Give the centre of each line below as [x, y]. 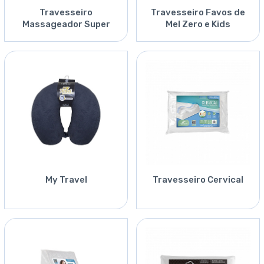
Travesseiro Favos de [198, 13]
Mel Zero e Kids [198, 24]
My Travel [66, 180]
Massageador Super [66, 24]
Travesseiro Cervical [198, 180]
